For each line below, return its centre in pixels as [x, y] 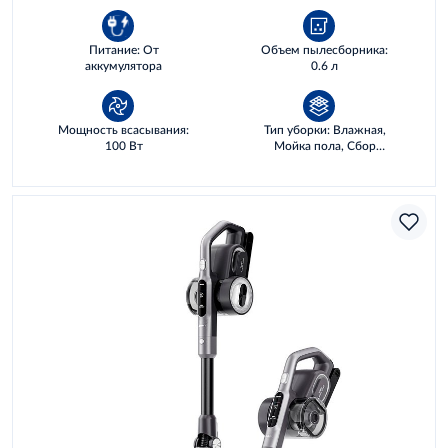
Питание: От [123, 49]
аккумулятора [123, 65]
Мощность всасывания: [123, 129]
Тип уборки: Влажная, [324, 129]
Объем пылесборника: [324, 49]
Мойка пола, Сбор [324, 145]
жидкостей [324, 161]
